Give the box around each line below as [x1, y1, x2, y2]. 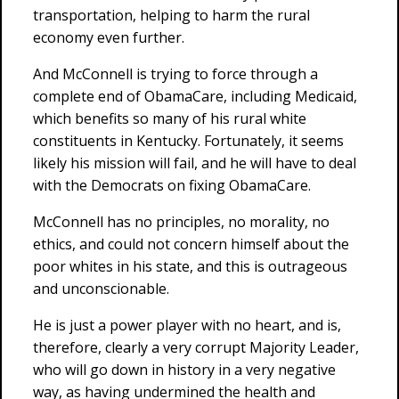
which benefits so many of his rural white [33, 109, 306, 128]
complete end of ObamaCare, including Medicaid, [33, 86, 357, 106]
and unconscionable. [33, 279, 169, 298]
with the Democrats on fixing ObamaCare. [33, 175, 311, 195]
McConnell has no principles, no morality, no [33, 212, 330, 232]
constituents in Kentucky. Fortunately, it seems [33, 131, 344, 151]
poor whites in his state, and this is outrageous [33, 256, 347, 276]
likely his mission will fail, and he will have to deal [33, 153, 356, 173]
